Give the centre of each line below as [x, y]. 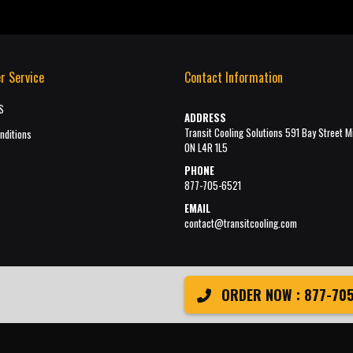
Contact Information [234, 77]
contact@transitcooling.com [241, 223]
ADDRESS [205, 117]
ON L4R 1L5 [206, 147]
